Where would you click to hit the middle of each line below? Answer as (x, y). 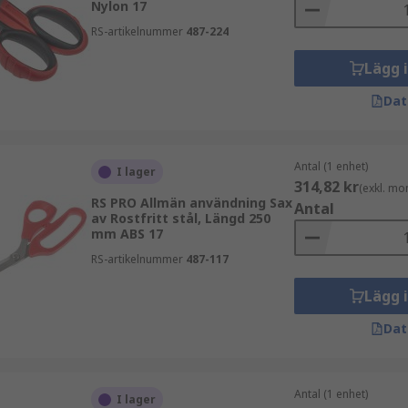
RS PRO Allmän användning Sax (191, 203)
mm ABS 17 (127, 234)
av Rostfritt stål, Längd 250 (180, 218)
